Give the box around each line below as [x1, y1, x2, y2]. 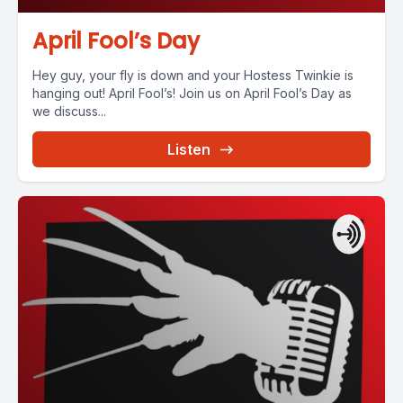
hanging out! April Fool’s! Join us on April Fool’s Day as [32, 85, 352, 101]
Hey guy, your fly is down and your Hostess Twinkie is [32, 67, 354, 83]
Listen [167, 140, 210, 158]
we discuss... [32, 103, 106, 119]
